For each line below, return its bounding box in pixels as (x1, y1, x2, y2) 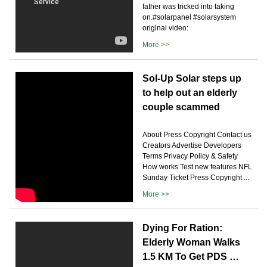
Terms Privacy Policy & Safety (142, 151, 238, 160)
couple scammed (142, 101, 220, 112)
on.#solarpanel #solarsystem (142, 13, 236, 21)
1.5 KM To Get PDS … (142, 251, 239, 262)
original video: (142, 23, 188, 32)
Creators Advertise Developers (142, 141, 241, 150)
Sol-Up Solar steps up (142, 73, 241, 83)
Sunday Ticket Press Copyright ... (142, 173, 249, 182)
